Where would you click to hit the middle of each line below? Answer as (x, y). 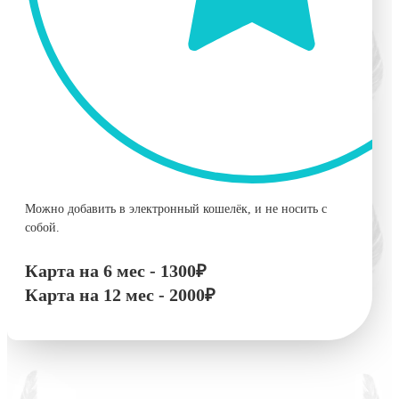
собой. (42, 228)
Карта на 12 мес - (97, 295)
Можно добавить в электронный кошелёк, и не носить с (176, 209)
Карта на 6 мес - (93, 271)
